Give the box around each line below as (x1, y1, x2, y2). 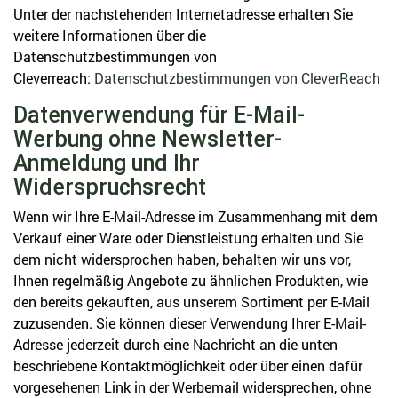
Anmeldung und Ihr (13, 149, 200, 177)
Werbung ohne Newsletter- (13, 125, 282, 153)
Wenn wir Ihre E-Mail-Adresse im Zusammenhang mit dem (13, 207, 378, 226)
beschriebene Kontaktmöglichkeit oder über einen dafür (13, 356, 362, 375)
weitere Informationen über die (13, 26, 206, 44)
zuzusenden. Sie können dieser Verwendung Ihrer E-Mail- (13, 314, 366, 332)
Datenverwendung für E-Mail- (13, 101, 305, 129)
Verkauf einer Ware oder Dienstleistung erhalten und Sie (13, 228, 363, 247)
